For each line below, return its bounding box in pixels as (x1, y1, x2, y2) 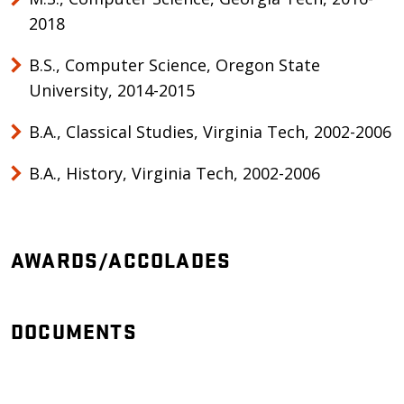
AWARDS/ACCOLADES (11, 244, 232, 274)
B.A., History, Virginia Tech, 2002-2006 (29, 162, 320, 184)
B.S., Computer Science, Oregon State (29, 54, 320, 76)
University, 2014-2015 (29, 79, 195, 101)
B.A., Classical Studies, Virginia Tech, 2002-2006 (29, 121, 391, 142)
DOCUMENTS (11, 316, 137, 345)
